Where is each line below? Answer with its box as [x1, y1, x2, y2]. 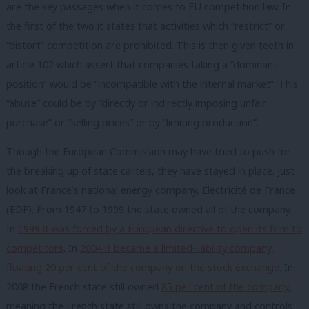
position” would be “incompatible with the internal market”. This [6, 77, 298, 91]
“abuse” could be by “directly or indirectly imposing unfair [6, 97, 266, 110]
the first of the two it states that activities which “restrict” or [6, 19, 285, 33]
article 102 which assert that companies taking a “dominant [6, 58, 277, 72]
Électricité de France [202, 183, 295, 197]
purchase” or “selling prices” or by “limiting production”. [6, 116, 259, 130]
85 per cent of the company [161, 279, 288, 293]
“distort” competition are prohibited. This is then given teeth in [6, 39, 294, 52]
